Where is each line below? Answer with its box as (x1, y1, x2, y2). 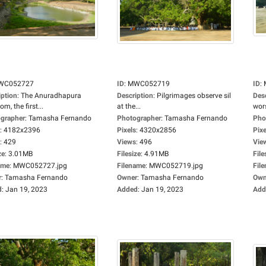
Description (117, 91, 153, 100)
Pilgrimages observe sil (157, 91, 231, 100)
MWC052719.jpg (149, 161, 203, 170)
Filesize (117, 150, 141, 158)
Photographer (117, 114, 161, 122)
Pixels (117, 126, 136, 134)
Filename (117, 161, 145, 170)
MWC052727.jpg (13, 161, 67, 170)
